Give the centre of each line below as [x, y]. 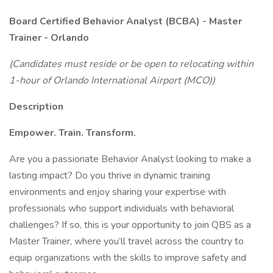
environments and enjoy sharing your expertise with [118, 192]
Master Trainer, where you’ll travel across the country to [126, 241]
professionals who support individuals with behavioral [122, 208]
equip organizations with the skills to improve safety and [128, 258]
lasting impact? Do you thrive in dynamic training [110, 175]
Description [36, 107]
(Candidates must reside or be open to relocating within [131, 64]
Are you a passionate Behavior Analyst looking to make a [130, 159]
